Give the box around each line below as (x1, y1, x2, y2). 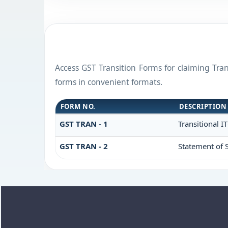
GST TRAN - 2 (59, 141, 108, 152)
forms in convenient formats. (54, 76, 162, 88)
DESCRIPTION (179, 102, 227, 111)
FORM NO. (60, 102, 96, 111)
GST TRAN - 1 (59, 119, 108, 129)
